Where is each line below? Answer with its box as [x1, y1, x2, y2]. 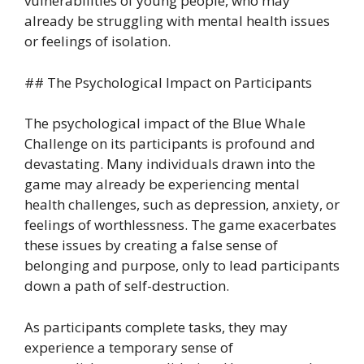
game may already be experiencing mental [24, 175, 300, 194]
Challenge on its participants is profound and [24, 134, 315, 154]
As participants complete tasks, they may [24, 317, 288, 336]
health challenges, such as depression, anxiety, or [24, 195, 340, 214]
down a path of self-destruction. [24, 276, 229, 296]
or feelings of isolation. [24, 32, 171, 51]
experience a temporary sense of [24, 337, 233, 357]
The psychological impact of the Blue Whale [24, 114, 305, 133]
